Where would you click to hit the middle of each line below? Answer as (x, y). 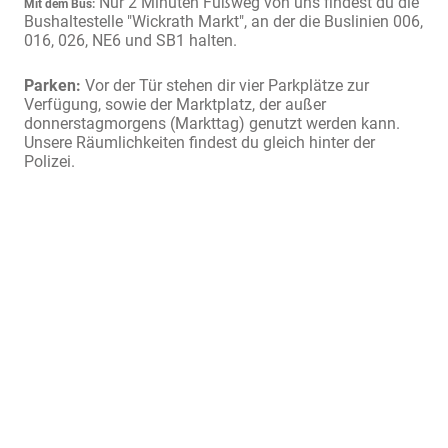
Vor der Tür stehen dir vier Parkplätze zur (225, 86)
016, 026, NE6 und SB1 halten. (130, 40)
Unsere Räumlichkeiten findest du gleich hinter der (199, 143)
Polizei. (49, 162)
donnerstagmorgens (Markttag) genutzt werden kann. (212, 124)
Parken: (52, 86)
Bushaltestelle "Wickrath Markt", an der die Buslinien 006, (223, 21)
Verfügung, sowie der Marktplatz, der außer (175, 105)
